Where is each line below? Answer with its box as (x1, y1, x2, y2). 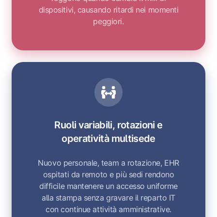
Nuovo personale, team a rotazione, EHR (38, 157, 179, 168)
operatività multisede (62, 132, 155, 144)
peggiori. (93, 16, 124, 27)
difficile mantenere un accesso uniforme (39, 181, 178, 191)
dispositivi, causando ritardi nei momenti (38, 5, 179, 15)
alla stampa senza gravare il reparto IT (42, 192, 175, 202)
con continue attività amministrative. (46, 204, 171, 214)
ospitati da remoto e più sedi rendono (43, 169, 174, 179)
